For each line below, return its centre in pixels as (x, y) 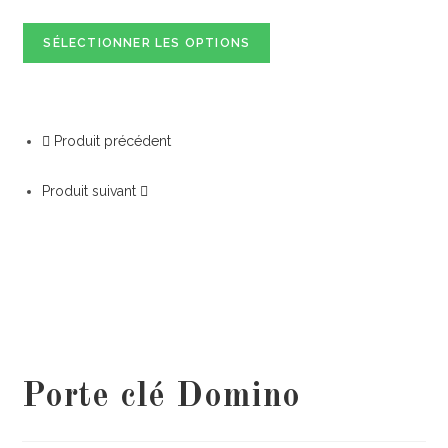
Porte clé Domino (162, 396)
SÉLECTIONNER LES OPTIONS (147, 43)
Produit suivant (89, 191)
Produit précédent (113, 141)
